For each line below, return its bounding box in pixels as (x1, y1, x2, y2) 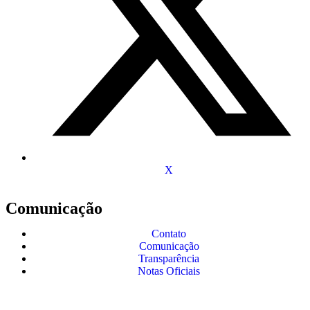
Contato (152, 227, 186, 239)
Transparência (138, 252, 199, 264)
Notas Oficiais (138, 264, 200, 277)
